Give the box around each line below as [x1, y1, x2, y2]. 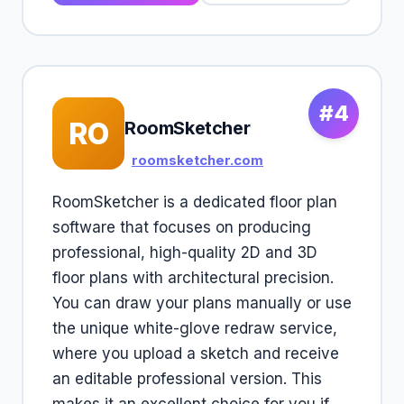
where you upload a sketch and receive [52, 344, 339, 363]
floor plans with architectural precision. [52, 269, 334, 287]
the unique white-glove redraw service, [52, 319, 337, 337]
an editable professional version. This [52, 370, 322, 388]
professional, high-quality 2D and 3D [52, 243, 317, 262]
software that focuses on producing [52, 218, 311, 236]
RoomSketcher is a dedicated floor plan [52, 193, 337, 211]
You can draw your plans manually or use [52, 294, 352, 312]
